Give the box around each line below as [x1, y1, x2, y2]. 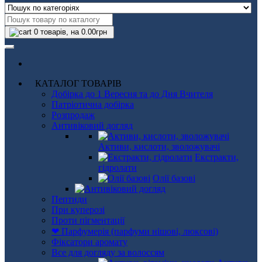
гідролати [98, 163, 137, 173]
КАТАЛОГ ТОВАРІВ [28, 78, 122, 88]
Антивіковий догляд [51, 120, 133, 130]
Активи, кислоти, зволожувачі [98, 142, 220, 151]
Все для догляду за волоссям [51, 247, 164, 257]
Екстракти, [195, 152, 239, 162]
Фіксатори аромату [51, 237, 127, 247]
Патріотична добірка [51, 99, 134, 109]
